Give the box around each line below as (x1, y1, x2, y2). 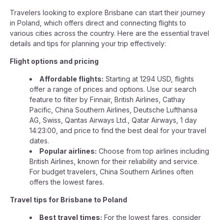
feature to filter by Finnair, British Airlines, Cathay (29, 95, 185, 104)
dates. (29, 137, 49, 145)
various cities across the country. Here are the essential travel (10, 29, 209, 37)
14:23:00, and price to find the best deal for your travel (29, 126, 206, 135)
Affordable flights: (39, 75, 104, 83)
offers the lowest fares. (29, 178, 104, 186)
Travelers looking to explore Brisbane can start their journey (10, 8, 205, 17)
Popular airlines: (39, 147, 97, 155)
